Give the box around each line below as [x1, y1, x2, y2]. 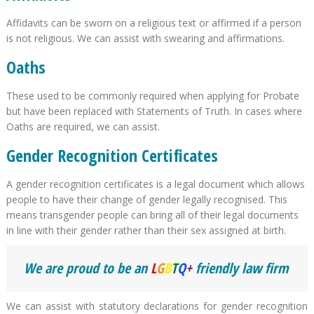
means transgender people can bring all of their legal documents [6, 207, 299, 221]
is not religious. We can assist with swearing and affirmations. [6, 31, 285, 45]
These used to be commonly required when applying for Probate [6, 88, 299, 102]
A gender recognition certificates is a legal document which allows [6, 177, 305, 191]
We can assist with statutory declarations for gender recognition [6, 299, 308, 313]
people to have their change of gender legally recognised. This [6, 192, 287, 206]
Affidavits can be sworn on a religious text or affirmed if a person [6, 15, 301, 29]
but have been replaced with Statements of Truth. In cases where [6, 104, 302, 118]
